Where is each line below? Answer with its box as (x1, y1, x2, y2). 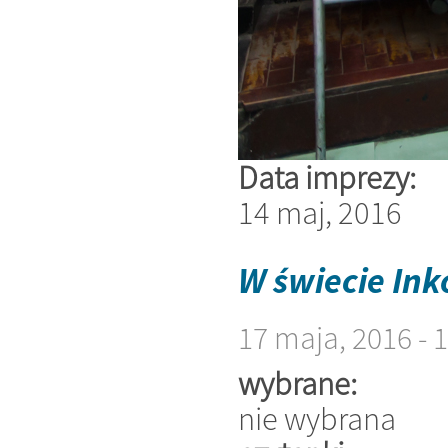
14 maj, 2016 (238, 192, 402, 234)
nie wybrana (238, 397, 396, 439)
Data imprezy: (238, 157, 422, 199)
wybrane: (238, 362, 363, 404)
